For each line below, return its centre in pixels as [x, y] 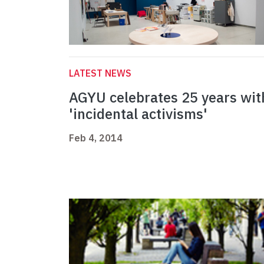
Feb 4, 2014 [96, 138]
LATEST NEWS [100, 73]
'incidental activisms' [138, 114]
